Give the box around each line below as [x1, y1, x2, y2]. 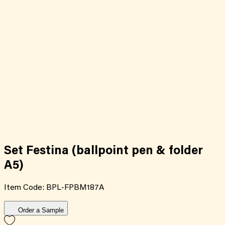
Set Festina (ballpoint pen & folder [4, 145, 203, 157]
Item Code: [4, 183, 46, 192]
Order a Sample [18, 206, 64, 214]
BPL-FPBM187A [46, 183, 104, 192]
